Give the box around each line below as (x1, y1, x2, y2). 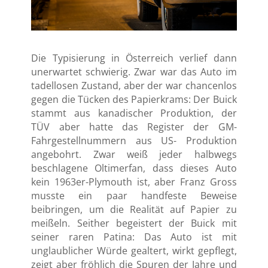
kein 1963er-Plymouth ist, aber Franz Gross (31, 175, 237, 188)
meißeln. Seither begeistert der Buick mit (31, 216, 237, 230)
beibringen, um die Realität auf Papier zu (31, 202, 237, 216)
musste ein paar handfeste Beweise (31, 188, 237, 202)
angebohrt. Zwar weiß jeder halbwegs (31, 147, 237, 161)
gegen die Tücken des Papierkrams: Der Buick (31, 92, 237, 106)
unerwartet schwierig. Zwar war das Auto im (31, 65, 237, 78)
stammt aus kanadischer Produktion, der (31, 106, 237, 120)
